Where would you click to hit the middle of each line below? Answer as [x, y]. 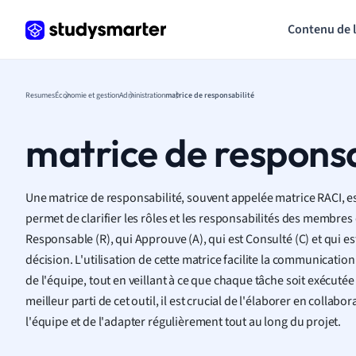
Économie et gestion [87, 95]
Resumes [40, 95]
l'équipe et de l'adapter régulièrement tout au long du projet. [184, 321]
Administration [142, 95]
